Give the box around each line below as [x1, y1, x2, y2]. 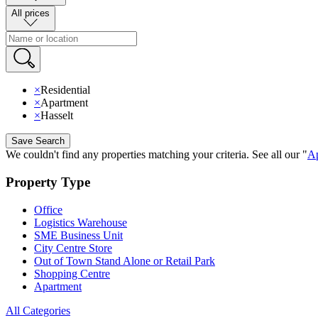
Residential [40, 84, 90, 97]
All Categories [6, 304, 70, 317]
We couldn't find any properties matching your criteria [6, 148, 246, 161]
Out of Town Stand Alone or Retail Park [34, 254, 215, 267]
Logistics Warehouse [34, 216, 127, 229]
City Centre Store [34, 241, 112, 254]
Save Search [11, 136, 65, 147]
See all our [252, 148, 300, 161]
